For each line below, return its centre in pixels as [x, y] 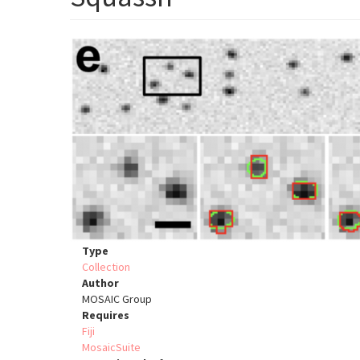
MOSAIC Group [117, 299]
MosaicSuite [111, 348]
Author [100, 283]
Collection [106, 267]
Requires [106, 315]
